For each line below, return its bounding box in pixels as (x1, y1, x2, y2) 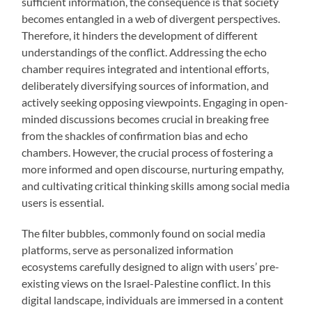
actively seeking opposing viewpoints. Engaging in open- (22, 95, 289, 109)
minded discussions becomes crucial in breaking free (22, 112, 270, 126)
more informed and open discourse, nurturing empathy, (22, 162, 284, 176)
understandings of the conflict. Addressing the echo (22, 45, 267, 59)
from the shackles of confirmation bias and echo (22, 129, 249, 143)
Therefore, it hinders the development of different (22, 29, 258, 42)
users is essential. (22, 196, 104, 210)
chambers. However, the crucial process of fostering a (22, 146, 274, 159)
